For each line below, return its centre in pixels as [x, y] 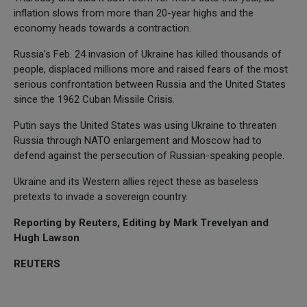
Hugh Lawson [47, 237]
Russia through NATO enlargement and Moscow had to [138, 140]
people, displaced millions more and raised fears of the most [151, 69]
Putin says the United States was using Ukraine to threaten [145, 125]
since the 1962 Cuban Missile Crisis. [94, 99]
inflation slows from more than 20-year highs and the [134, 13]
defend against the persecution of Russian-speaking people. [149, 155]
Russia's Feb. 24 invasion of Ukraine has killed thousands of [148, 54]
